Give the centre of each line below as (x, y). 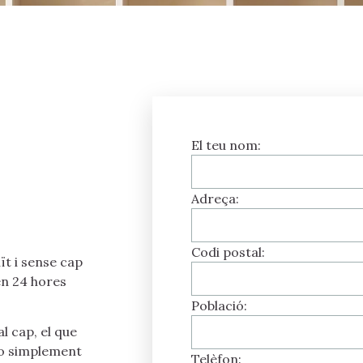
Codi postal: (228, 252)
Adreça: (215, 199)
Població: (219, 305)
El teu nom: (226, 145)
